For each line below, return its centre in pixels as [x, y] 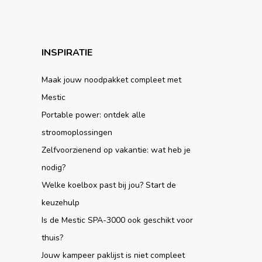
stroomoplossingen [77, 132]
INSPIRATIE [67, 52]
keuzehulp [60, 202]
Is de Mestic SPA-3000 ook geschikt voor [117, 220]
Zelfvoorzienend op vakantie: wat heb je [116, 150]
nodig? [53, 167]
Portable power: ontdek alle [93, 115]
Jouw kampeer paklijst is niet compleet [113, 255]
